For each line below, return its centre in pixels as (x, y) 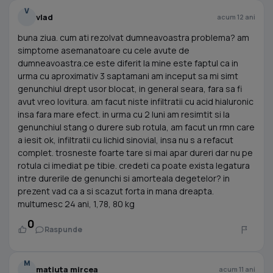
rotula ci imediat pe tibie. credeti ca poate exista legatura (134, 165)
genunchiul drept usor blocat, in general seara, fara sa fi (130, 89)
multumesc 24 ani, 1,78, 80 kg (76, 204)
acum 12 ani (236, 17)
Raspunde (63, 229)
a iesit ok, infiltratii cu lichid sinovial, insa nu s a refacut (126, 140)
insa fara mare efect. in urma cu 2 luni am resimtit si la (124, 114)
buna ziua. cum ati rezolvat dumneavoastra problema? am (133, 37)
